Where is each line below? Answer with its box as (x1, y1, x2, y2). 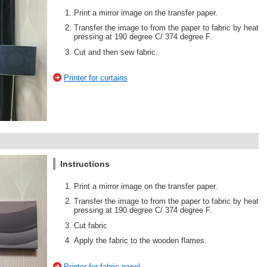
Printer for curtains (64, 73, 128, 83)
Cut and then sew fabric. (74, 47, 158, 57)
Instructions (60, 159, 110, 169)
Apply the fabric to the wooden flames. (74, 236, 207, 246)
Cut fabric (74, 221, 107, 230)
